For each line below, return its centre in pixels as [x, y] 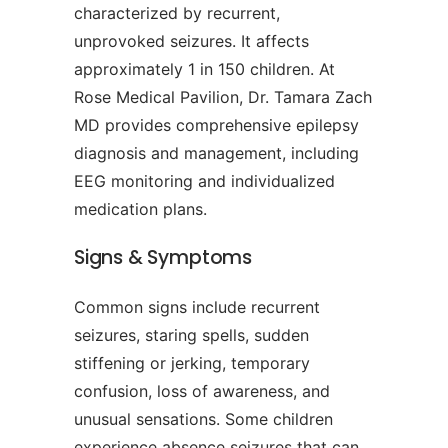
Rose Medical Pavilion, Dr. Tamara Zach [223, 97]
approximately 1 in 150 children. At [204, 69]
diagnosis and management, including [216, 153]
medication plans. [140, 209]
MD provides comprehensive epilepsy [216, 125]
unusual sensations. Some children [203, 419]
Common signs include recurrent [197, 307]
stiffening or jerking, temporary [192, 363]
